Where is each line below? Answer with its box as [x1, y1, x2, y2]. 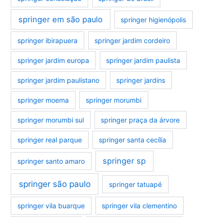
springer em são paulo [18, 15, 103, 25]
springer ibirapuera [17, 36, 78, 45]
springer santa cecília [99, 136, 167, 144]
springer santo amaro [17, 157, 85, 166]
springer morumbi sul [17, 116, 84, 124]
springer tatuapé [108, 180, 162, 189]
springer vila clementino [102, 201, 177, 210]
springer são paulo [18, 179, 91, 189]
